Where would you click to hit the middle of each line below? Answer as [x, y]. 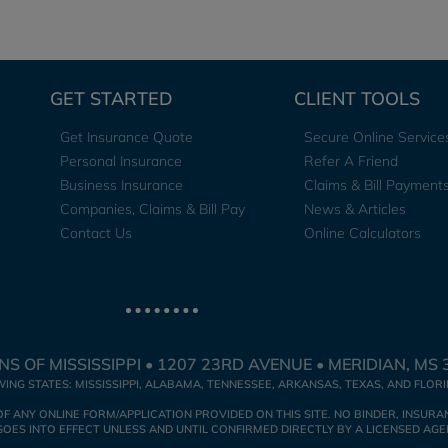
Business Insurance [121, 185]
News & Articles [355, 209]
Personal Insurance [121, 161]
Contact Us [96, 233]
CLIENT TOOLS [357, 98]
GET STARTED [111, 98]
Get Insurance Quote [126, 137]
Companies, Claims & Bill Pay [152, 209]
